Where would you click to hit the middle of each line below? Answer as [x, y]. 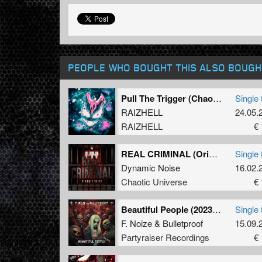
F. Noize [137, 223]
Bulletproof [183, 223]
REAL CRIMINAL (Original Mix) [213, 153]
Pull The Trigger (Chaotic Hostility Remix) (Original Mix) [217, 98]
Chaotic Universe [154, 181]
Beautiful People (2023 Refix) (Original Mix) [217, 209]
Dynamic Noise [151, 167]
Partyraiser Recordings [165, 237]
